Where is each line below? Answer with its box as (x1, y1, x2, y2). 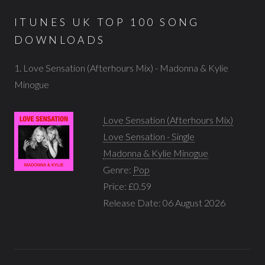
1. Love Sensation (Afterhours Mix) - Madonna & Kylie (14, 62, 228, 73)
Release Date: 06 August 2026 (103, 196, 225, 208)
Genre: (103, 163, 133, 175)
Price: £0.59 (103, 180, 151, 192)
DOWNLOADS (14, 34, 106, 46)
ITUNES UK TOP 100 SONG (14, 16, 200, 28)
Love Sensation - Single (103, 130, 195, 142)
